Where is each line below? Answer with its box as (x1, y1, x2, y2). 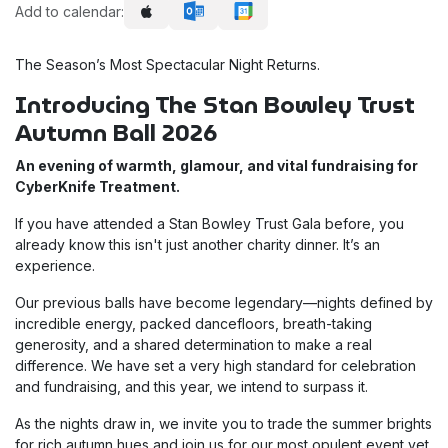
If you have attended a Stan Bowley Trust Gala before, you (15, 215, 404, 233)
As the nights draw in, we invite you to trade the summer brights (15, 415, 432, 433)
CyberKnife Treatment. (15, 178, 180, 196)
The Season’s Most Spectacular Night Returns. (15, 56, 320, 74)
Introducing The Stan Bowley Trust (15, 86, 415, 124)
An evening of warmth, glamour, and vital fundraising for (15, 157, 418, 175)
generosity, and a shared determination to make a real (15, 336, 372, 354)
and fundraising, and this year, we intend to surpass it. (15, 378, 368, 396)
